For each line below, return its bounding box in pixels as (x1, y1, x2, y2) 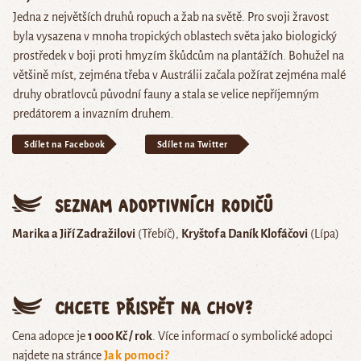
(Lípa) (308, 227, 339, 241)
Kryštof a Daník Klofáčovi (181, 227, 308, 241)
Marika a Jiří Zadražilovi (12, 227, 135, 241)
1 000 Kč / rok (88, 330, 152, 343)
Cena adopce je (12, 330, 88, 343)
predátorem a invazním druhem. (13, 106, 174, 120)
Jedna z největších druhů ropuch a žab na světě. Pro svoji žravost (13, 10, 329, 23)
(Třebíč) (135, 227, 176, 241)
